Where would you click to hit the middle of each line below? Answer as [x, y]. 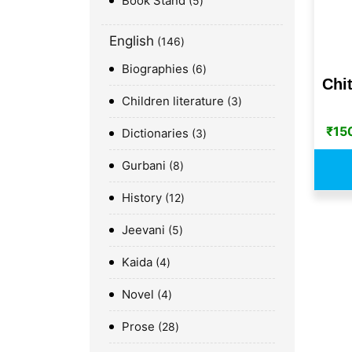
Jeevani [143, 229]
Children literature [173, 101]
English [132, 40]
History [142, 197]
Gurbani [144, 165]
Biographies [155, 68]
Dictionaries [155, 133]
